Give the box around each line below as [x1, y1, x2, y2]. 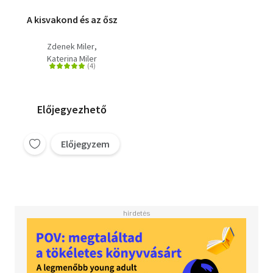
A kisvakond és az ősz [26, 13, 118, 26]
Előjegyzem [61, 138, 110, 151]
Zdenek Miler [47, 41, 94, 52]
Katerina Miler [47, 53, 97, 65]
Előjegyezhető [37, 102, 107, 117]
